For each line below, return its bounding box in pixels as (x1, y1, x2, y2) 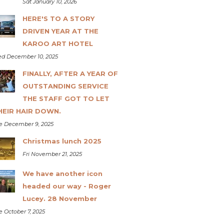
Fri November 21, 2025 (22, 150, 82, 157)
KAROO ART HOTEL (22, 39, 93, 47)
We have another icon (22, 169, 102, 177)
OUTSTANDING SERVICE (22, 81, 108, 90)
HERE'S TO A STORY (22, 14, 94, 22)
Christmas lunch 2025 (22, 136, 101, 145)
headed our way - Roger (22, 181, 111, 190)
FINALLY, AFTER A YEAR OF (22, 69, 118, 77)
